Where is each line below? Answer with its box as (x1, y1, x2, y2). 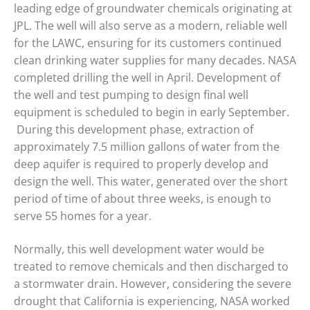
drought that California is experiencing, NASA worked (14, 293, 290, 309)
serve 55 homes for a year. (14, 208, 152, 224)
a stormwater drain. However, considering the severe (14, 275, 291, 291)
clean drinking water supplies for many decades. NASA (14, 53, 296, 69)
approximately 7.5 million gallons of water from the (14, 139, 280, 155)
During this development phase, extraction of (14, 122, 253, 138)
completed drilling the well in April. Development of (14, 70, 280, 86)
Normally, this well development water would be (14, 241, 264, 257)
